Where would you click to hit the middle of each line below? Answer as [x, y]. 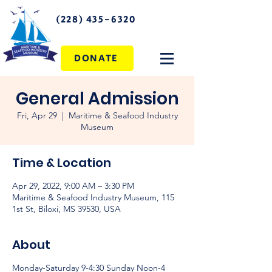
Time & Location [62, 163]
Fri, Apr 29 [37, 115]
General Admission [97, 99]
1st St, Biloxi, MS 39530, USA [66, 209]
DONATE [96, 58]
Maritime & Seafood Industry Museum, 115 [93, 197]
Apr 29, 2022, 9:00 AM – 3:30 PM [73, 186]
